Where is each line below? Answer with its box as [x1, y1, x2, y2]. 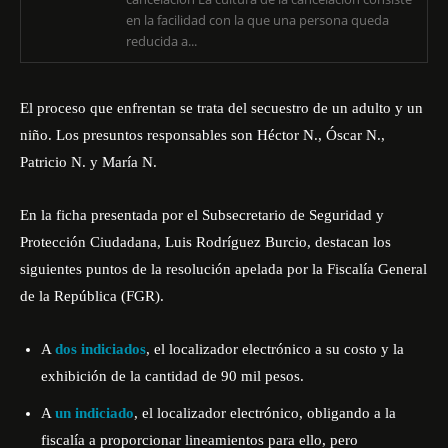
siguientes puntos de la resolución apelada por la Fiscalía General [20, 261, 427, 277]
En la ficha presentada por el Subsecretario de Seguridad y [20, 207, 384, 223]
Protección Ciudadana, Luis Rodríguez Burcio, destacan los [20, 234, 391, 250]
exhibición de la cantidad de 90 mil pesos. [41, 368, 304, 384]
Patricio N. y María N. [20, 154, 157, 170]
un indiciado [55, 405, 134, 421]
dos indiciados [55, 341, 146, 357]
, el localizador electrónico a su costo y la [146, 341, 404, 357]
